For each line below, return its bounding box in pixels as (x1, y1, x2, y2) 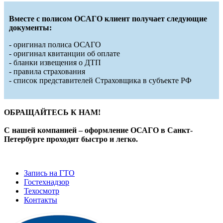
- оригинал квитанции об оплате (9, 49, 122, 58)
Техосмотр (24, 186, 59, 195)
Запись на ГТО (24, 168, 75, 177)
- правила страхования (9, 67, 87, 76)
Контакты (24, 195, 57, 204)
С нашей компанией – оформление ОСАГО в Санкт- (4, 125, 193, 134)
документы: (9, 23, 54, 32)
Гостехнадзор (24, 177, 69, 186)
